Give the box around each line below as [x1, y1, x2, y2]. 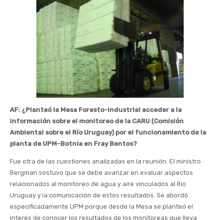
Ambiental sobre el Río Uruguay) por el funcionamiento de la [10, 129, 206, 137]
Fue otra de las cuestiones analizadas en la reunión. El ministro [10, 158, 201, 165]
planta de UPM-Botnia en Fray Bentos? [10, 140, 137, 148]
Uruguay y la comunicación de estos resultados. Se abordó [10, 192, 188, 199]
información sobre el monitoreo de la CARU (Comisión [10, 117, 184, 125]
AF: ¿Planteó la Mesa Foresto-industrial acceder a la [10, 106, 182, 114]
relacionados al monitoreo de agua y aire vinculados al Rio [10, 180, 186, 188]
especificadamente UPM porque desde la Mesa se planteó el [10, 203, 193, 211]
